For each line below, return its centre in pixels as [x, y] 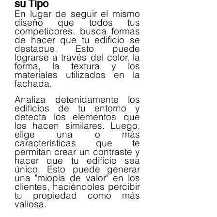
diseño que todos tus [77, 22]
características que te [77, 143]
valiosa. [31, 204]
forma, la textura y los [77, 66]
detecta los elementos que [77, 116]
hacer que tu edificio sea [77, 160]
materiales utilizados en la [77, 74]
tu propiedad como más [77, 195]
